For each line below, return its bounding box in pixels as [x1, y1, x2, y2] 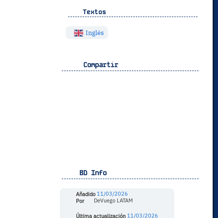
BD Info [75, 168, 107, 177]
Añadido [74, 190, 95, 198]
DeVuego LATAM [92, 197, 133, 204]
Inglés [84, 28, 104, 37]
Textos [78, 7, 106, 16]
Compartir [75, 60, 118, 69]
